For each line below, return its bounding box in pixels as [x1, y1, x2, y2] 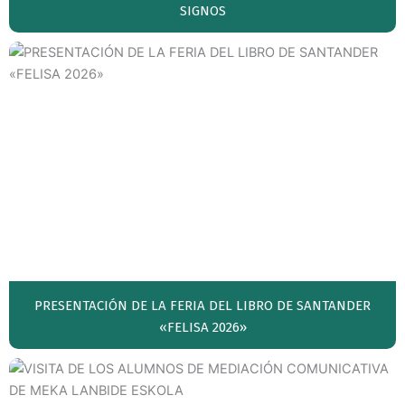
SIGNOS [179, 3, 226, 20]
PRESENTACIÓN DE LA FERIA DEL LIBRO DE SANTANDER [34, 297, 371, 315]
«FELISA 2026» [158, 319, 247, 336]
